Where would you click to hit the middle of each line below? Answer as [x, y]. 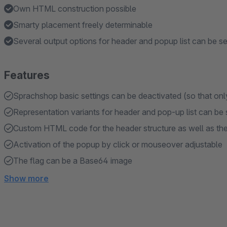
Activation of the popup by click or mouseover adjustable [118, 144]
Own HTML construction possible [75, 9]
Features [27, 75]
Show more [26, 178]
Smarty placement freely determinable [83, 25]
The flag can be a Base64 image [73, 161]
